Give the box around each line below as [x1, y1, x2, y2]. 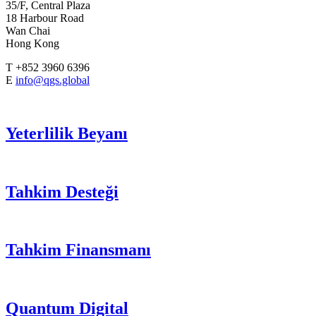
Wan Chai [6, 24, 50, 37]
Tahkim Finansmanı [6, 241, 151, 260]
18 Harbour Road [6, 11, 84, 24]
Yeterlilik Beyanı [6, 123, 128, 142]
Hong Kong [6, 37, 59, 49]
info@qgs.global [16, 73, 90, 86]
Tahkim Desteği [6, 182, 119, 201]
